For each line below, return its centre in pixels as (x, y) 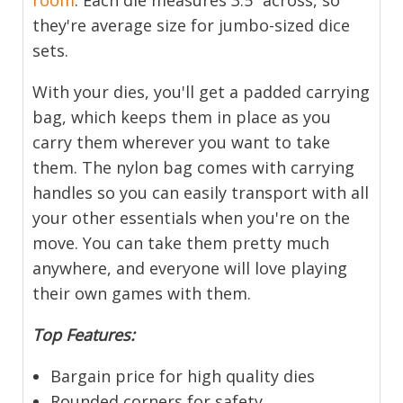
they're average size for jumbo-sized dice (192, 25)
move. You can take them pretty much (181, 242)
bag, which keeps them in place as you (182, 116)
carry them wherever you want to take (182, 142)
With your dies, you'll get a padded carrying (201, 91)
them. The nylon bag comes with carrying (194, 167)
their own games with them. (142, 293)
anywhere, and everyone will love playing (190, 268)
